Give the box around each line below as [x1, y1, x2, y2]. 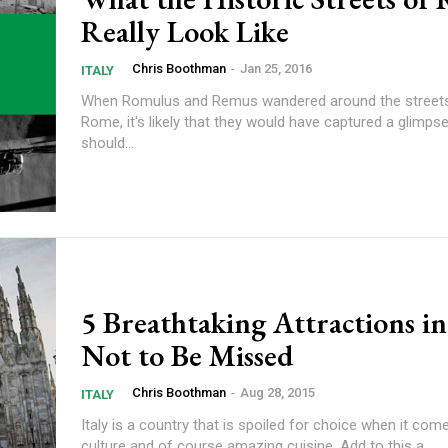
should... [81, 133, 134, 152]
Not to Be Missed [81, 336, 293, 376]
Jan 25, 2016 [240, 60, 312, 76]
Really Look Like [81, 11, 289, 51]
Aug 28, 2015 [240, 385, 315, 401]
